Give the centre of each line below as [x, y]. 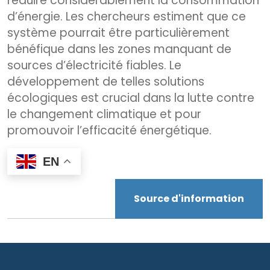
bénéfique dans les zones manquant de [119, 49]
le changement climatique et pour [104, 114]
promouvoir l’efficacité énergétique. [109, 130]
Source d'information [189, 199]
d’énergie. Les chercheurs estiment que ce [127, 16]
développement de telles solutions [106, 81]
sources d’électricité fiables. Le [94, 65]
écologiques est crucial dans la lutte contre [131, 98]
